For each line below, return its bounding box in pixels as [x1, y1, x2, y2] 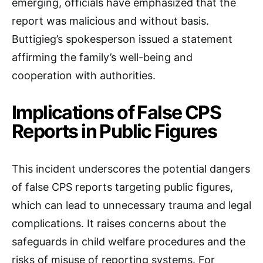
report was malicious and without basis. [12, 15, 209, 27]
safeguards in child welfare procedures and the [12, 235, 245, 248]
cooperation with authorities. [12, 69, 156, 82]
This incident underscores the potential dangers [12, 163, 250, 175]
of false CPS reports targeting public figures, [12, 181, 233, 193]
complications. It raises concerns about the [12, 217, 226, 230]
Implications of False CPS [12, 101, 221, 124]
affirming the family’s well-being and [12, 51, 193, 63]
